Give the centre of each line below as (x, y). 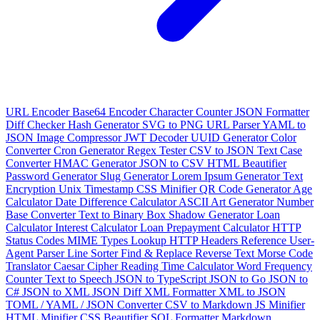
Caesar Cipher (87, 266)
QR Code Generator (246, 189)
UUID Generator (231, 137)
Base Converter (42, 214)
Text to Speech (80, 279)
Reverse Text (226, 253)
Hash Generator (105, 124)
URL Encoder (39, 111)
